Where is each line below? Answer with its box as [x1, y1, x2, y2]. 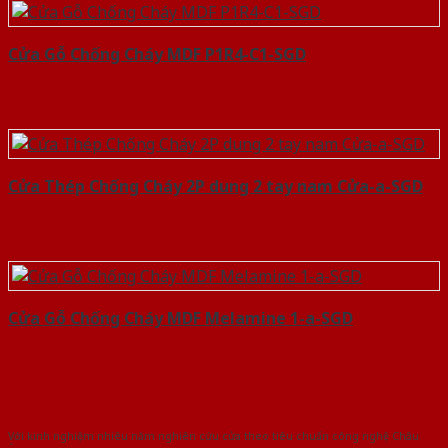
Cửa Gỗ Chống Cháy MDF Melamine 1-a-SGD [8, 307, 353, 330]
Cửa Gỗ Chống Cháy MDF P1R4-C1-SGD [8, 43, 306, 66]
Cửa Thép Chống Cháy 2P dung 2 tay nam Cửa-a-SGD [8, 175, 423, 198]
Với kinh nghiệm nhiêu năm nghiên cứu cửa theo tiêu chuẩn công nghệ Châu [8, 428, 419, 443]
